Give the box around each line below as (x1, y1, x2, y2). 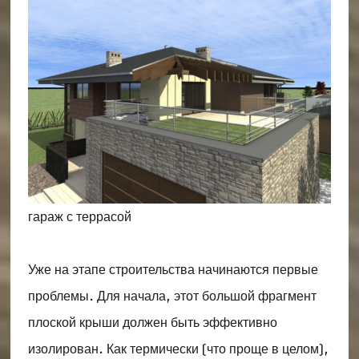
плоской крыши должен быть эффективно (27, 313, 277, 332)
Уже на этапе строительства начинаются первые (27, 260, 318, 279)
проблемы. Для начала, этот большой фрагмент (27, 286, 317, 305)
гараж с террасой (27, 207, 131, 226)
